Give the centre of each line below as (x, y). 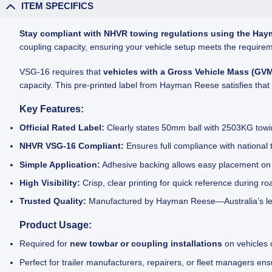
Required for (45, 244)
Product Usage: (56, 225)
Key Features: (52, 109)
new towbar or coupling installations (146, 244)
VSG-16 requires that (62, 71)
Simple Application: (60, 164)
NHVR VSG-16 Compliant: (72, 146)
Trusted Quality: (53, 201)
